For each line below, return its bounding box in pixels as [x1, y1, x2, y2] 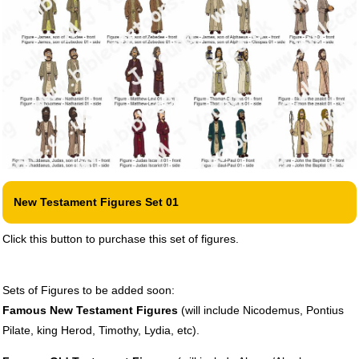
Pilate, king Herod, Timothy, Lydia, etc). [2, 323, 200, 337]
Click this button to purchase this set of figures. [2, 232, 239, 245]
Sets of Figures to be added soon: [2, 283, 175, 296]
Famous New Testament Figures [2, 303, 178, 317]
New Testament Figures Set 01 [13, 195, 179, 208]
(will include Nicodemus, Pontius [177, 303, 344, 317]
